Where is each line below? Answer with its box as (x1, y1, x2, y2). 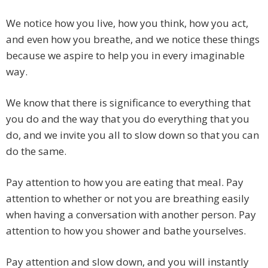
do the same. (6, 144, 66, 159)
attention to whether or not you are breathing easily (6, 191, 249, 206)
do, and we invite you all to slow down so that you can (6, 128, 259, 142)
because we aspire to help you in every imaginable (6, 48, 245, 63)
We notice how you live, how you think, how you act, (6, 16, 248, 31)
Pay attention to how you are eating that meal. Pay (6, 175, 243, 190)
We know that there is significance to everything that (6, 96, 251, 110)
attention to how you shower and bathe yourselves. (6, 224, 246, 238)
